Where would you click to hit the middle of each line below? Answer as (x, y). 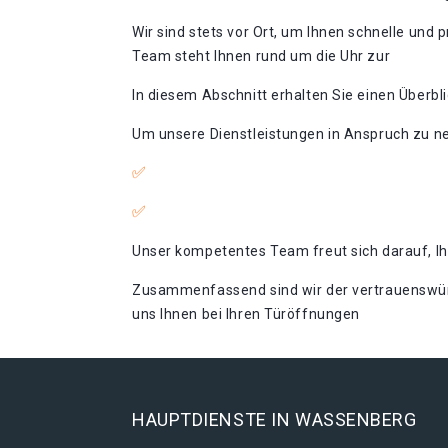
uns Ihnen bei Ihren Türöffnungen (246, 314)
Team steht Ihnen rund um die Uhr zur (261, 56)
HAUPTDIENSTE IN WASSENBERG (274, 419)
